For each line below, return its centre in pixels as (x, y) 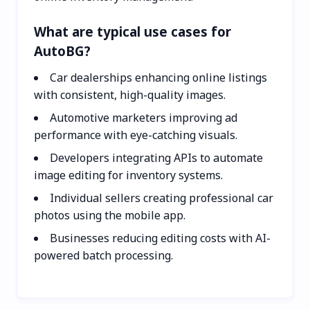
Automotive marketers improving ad (144, 117)
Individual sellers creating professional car (162, 198)
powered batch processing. (103, 255)
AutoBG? (62, 51)
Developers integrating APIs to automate (156, 157)
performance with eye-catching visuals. (136, 135)
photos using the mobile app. (110, 215)
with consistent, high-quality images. (130, 94)
